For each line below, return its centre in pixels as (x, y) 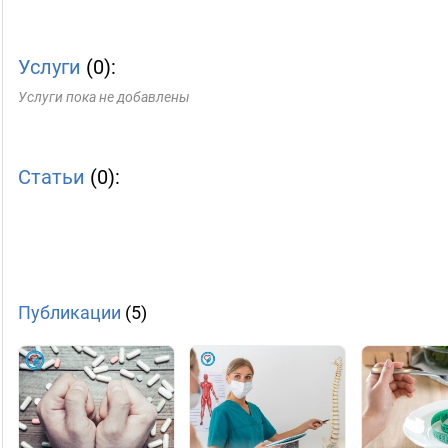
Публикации (69, 312)
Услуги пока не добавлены (104, 97)
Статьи (51, 177)
